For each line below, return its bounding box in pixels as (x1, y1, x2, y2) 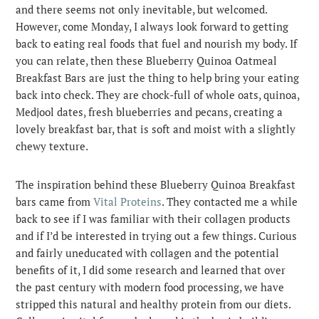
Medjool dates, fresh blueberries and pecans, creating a (16, 104, 283, 119)
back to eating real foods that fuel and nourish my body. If (16, 36, 298, 51)
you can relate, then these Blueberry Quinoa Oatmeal (16, 53, 278, 68)
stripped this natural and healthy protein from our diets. (16, 296, 291, 311)
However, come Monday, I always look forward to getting (16, 19, 289, 33)
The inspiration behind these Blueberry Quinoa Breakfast (16, 177, 296, 192)
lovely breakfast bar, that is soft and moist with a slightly (16, 121, 296, 136)
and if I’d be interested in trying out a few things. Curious (16, 228, 298, 243)
